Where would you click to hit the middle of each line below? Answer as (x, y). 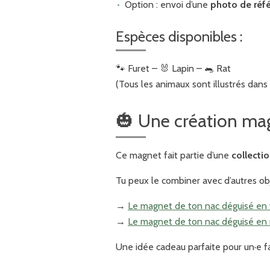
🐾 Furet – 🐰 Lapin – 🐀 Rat (173, 68)
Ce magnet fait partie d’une (174, 155)
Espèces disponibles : (179, 36)
